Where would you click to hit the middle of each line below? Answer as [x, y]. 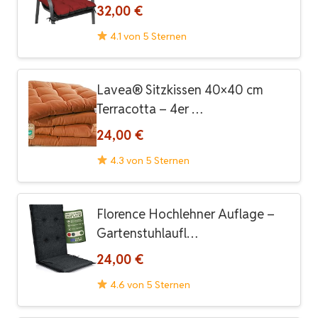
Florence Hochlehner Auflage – [186, 214]
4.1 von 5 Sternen [147, 36]
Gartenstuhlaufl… [147, 233]
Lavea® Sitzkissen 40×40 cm [180, 89]
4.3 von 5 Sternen [148, 160]
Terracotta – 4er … [150, 109]
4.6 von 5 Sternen [149, 284]
